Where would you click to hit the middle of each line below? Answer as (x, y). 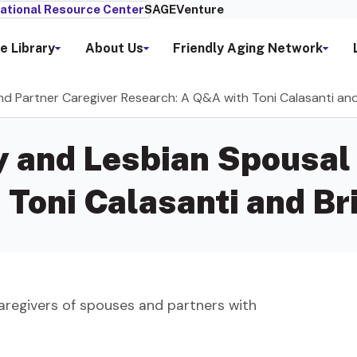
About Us (114, 48)
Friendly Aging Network (248, 48)
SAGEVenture (184, 9)
